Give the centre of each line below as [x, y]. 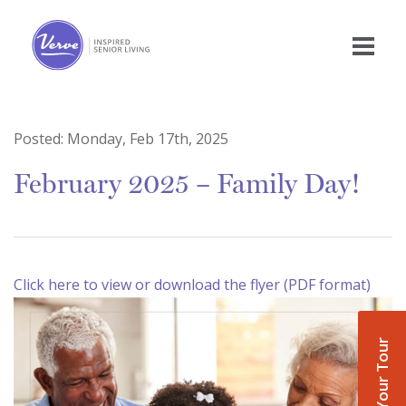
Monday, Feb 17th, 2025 [148, 139]
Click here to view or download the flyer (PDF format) [192, 285]
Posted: [40, 139]
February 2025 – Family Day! [187, 184]
